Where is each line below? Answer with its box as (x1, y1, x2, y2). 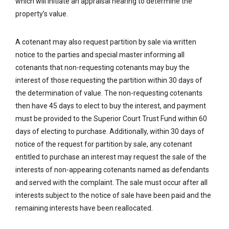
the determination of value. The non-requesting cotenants (15, 89, 202, 97)
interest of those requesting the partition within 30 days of (15, 76, 202, 84)
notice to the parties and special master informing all (15, 51, 185, 59)
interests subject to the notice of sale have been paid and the (15, 191, 211, 199)
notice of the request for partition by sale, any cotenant (15, 140, 192, 148)
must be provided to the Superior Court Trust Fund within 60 (15, 114, 207, 123)
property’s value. (15, 10, 68, 18)
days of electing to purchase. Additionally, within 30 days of (15, 127, 204, 135)
